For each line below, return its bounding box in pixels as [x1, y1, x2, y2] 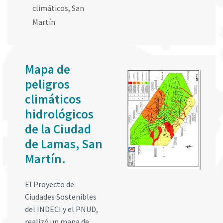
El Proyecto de [25, 179, 74, 190]
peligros [25, 76, 70, 93]
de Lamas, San [25, 136, 103, 152]
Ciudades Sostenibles [25, 192, 97, 202]
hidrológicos [25, 106, 94, 122]
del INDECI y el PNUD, [25, 204, 98, 215]
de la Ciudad [25, 121, 91, 137]
